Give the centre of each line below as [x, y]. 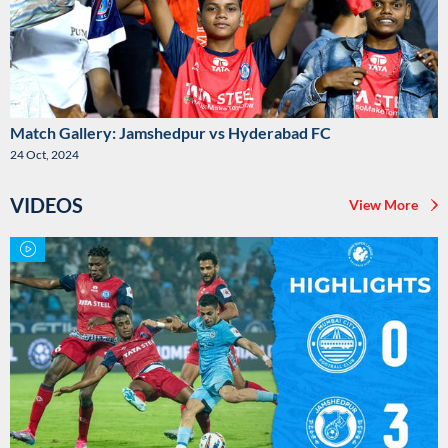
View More [383, 204]
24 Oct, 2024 [44, 154]
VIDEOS [46, 204]
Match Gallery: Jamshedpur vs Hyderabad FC [170, 132]
